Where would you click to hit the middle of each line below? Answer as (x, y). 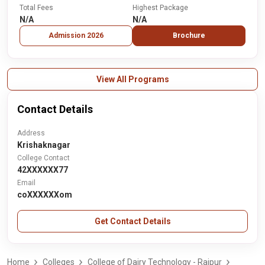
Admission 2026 (76, 35)
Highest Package (160, 8)
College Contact (43, 158)
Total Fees (36, 8)
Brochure (189, 35)
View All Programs (132, 79)
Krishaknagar (44, 145)
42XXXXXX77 (43, 170)
